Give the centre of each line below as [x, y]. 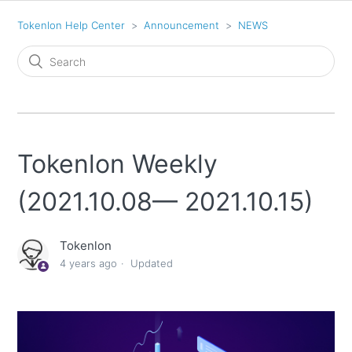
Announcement [182, 25]
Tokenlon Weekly [118, 164]
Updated [152, 264]
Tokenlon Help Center [71, 25]
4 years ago [89, 264]
